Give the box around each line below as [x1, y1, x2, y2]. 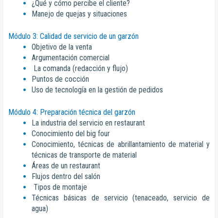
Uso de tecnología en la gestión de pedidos [32, 85, 163, 95]
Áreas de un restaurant [32, 161, 101, 171]
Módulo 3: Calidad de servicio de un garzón [8, 32, 139, 41]
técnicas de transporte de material [32, 150, 137, 160]
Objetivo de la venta [32, 42, 92, 52]
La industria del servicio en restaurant [32, 118, 145, 128]
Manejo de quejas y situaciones [32, 9, 127, 19]
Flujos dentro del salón [32, 172, 101, 182]
